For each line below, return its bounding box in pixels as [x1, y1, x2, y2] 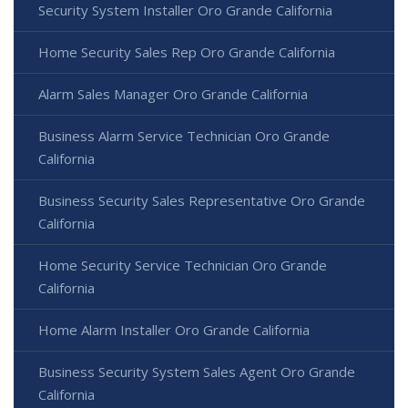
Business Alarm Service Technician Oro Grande [38, 127, 330, 146]
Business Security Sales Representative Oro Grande [38, 191, 365, 210]
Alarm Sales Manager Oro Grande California [38, 85, 308, 104]
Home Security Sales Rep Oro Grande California [38, 43, 335, 62]
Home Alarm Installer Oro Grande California [38, 321, 310, 340]
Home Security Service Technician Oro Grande [38, 256, 327, 275]
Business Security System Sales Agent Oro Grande [38, 362, 355, 382]
